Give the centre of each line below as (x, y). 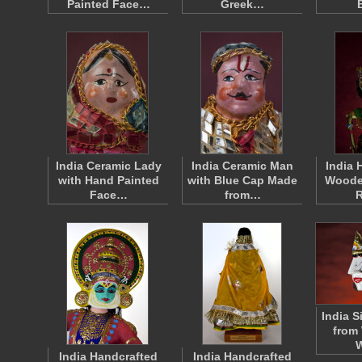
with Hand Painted (108, 180)
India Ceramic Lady (108, 166)
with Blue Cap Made (242, 180)
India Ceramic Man (242, 166)
